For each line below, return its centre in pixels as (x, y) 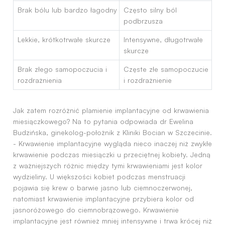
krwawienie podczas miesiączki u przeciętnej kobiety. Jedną (112, 154)
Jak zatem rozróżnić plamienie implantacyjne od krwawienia (111, 110)
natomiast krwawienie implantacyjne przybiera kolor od (103, 199)
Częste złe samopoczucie (166, 69)
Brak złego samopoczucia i (62, 69)
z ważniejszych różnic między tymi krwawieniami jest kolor (108, 165)
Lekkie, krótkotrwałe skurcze (64, 39)
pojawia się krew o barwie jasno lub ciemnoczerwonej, (103, 188)
